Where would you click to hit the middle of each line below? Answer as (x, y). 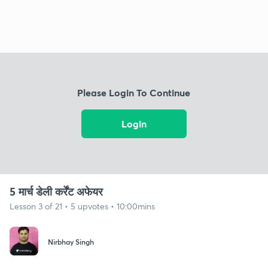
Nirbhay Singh (71, 242)
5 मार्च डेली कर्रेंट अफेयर (56, 191)
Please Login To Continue (134, 93)
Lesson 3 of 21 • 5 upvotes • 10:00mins (82, 206)
